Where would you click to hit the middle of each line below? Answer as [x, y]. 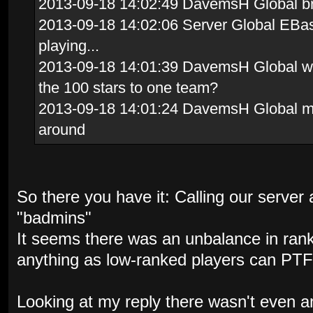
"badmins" [54, 218]
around [62, 129]
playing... [69, 45]
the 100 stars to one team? [128, 87]
